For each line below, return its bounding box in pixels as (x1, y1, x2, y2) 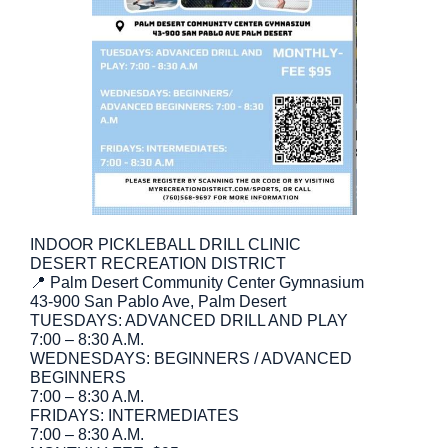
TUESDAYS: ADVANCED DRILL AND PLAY (30, 312, 348, 329)
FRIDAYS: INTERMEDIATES (30, 407, 239, 424)
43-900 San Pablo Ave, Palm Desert (30, 293, 286, 310)
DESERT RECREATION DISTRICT (30, 255, 286, 272)
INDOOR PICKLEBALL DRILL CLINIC (30, 236, 301, 253)
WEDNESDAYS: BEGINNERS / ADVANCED (30, 350, 352, 367)
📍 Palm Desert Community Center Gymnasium (30, 274, 364, 291)
